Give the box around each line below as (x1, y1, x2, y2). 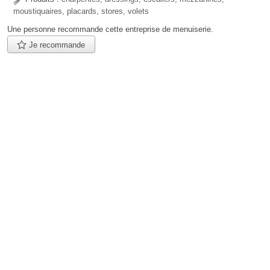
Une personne (7, 25, 58, 34)
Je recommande (27, 40, 86, 49)
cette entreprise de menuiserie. (103, 25, 213, 34)
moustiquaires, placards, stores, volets (13, 7, 149, 16)
